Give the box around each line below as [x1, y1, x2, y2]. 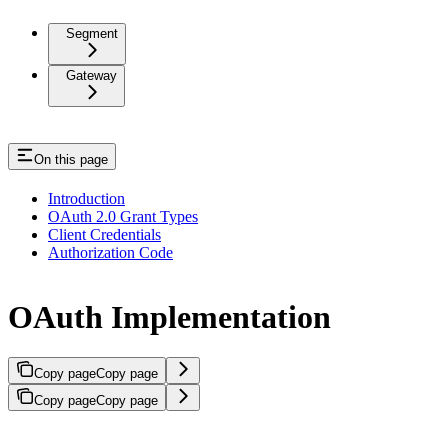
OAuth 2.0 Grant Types [48, 207, 198, 225]
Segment [66, 25, 118, 41]
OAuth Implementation [8, 298, 331, 335]
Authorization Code [48, 243, 173, 261]
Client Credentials [48, 225, 161, 243]
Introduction [48, 189, 125, 207]
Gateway [66, 67, 117, 83]
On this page [34, 151, 108, 167]
